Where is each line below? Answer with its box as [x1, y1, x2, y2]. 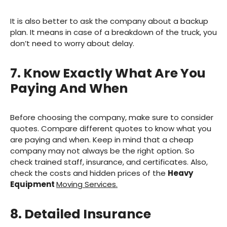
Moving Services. [56, 179, 118, 190]
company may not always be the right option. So [10, 145, 195, 157]
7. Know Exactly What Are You [10, 64, 206, 83]
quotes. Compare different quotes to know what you [10, 123, 211, 134]
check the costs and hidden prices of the [10, 168, 168, 179]
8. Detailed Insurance [10, 205, 151, 223]
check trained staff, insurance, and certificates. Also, [10, 157, 208, 168]
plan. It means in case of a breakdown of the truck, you [10, 27, 217, 38]
